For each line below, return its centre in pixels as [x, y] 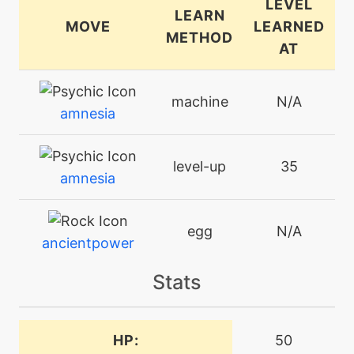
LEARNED [289, 26]
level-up [200, 166]
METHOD [200, 37]
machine [200, 101]
